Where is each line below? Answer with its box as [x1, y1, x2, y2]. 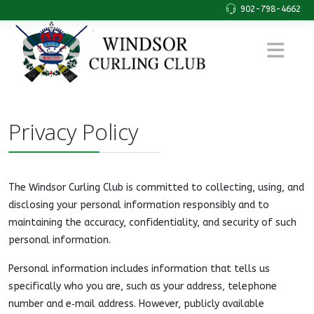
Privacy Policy [8, 116, 138, 146]
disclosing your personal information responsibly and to [8, 199, 269, 211]
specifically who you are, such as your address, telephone [8, 280, 277, 292]
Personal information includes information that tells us [8, 263, 270, 275]
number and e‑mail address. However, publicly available [8, 298, 264, 310]
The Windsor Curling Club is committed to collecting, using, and [8, 182, 304, 193]
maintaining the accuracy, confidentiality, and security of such [8, 217, 296, 228]
